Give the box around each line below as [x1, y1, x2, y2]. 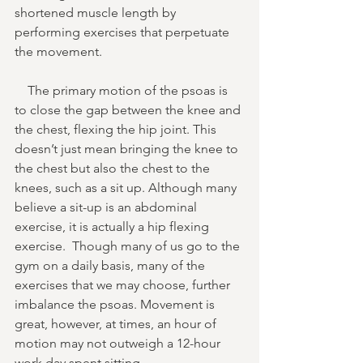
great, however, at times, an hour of [15, 315, 220, 331]
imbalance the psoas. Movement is [15, 296, 218, 312]
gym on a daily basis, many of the [15, 257, 208, 273]
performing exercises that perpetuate [15, 23, 233, 40]
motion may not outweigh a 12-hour [15, 335, 224, 351]
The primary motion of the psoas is [15, 82, 231, 98]
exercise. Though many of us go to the [15, 237, 243, 254]
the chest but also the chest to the [15, 160, 213, 176]
